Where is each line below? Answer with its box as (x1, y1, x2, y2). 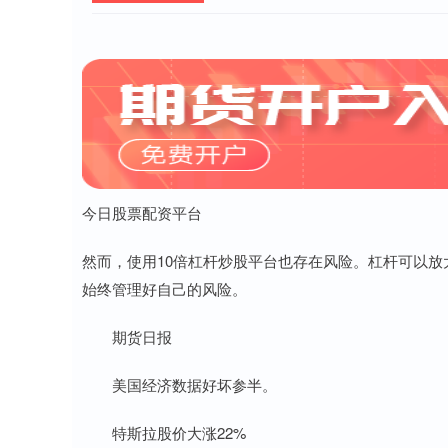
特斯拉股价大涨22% (82, 422, 246, 443)
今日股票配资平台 (82, 202, 202, 223)
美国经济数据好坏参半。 (82, 374, 277, 395)
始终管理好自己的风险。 (82, 278, 247, 299)
